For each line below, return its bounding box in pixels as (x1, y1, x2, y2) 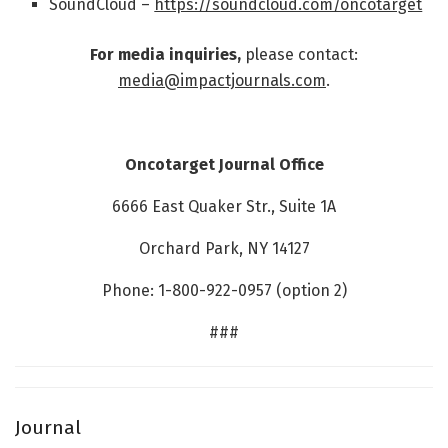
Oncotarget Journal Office (124, 155, 324, 175)
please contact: (245, 45, 358, 65)
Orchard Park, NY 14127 (138, 239, 310, 259)
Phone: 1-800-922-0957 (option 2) (101, 281, 347, 301)
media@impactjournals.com (118, 71, 326, 91)
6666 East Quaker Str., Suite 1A (112, 197, 336, 217)
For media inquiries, (90, 45, 245, 65)
